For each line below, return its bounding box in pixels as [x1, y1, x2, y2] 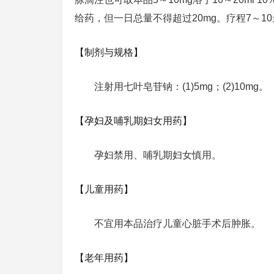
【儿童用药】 [75, 184, 133, 194]
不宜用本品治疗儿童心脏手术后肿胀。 [94, 218, 261, 229]
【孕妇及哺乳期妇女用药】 [75, 116, 192, 126]
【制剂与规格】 [75, 47, 143, 57]
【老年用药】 [75, 253, 133, 263]
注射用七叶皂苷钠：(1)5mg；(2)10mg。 [94, 81, 268, 92]
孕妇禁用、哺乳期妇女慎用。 [94, 150, 221, 160]
